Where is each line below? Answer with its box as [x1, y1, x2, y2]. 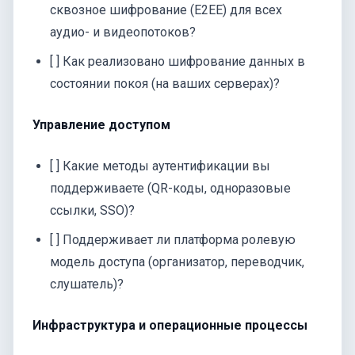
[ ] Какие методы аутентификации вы [50, 158, 271, 174]
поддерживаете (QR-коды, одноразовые [50, 180, 292, 196]
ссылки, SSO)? [50, 202, 136, 218]
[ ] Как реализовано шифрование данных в [50, 53, 306, 69]
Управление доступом [32, 116, 170, 132]
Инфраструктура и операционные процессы [32, 317, 307, 333]
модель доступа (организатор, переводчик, [50, 254, 305, 269]
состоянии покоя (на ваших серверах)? [50, 75, 281, 91]
